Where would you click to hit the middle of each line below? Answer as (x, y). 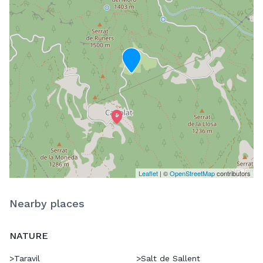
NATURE (29, 236)
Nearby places (47, 204)
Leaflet (148, 173)
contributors (233, 173)
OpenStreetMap (192, 173)
